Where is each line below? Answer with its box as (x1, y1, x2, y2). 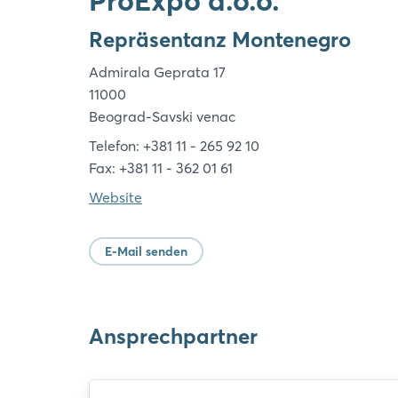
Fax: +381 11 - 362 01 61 (89, 159, 233, 177)
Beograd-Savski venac (89, 107, 235, 125)
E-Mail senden (105, 243, 187, 259)
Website (89, 188, 142, 206)
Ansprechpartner (89, 323, 258, 349)
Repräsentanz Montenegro (89, 27, 351, 52)
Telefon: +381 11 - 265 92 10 (89, 137, 259, 155)
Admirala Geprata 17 (89, 63, 226, 81)
